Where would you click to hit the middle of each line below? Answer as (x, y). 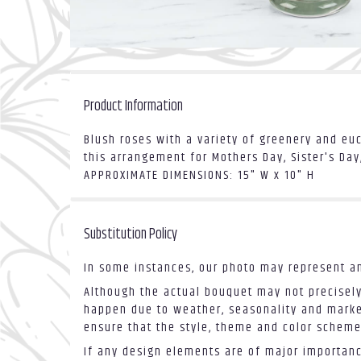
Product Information (133, 107)
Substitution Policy (131, 235)
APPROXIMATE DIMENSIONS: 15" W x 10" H (199, 176)
